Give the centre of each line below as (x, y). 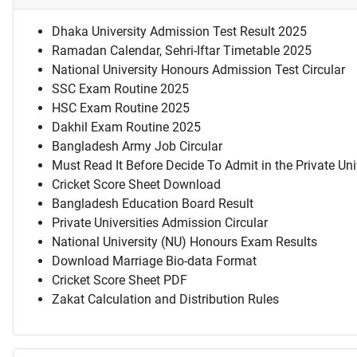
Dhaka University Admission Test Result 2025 (179, 32)
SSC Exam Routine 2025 (120, 89)
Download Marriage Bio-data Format (154, 261)
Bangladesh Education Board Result (153, 204)
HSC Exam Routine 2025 (121, 108)
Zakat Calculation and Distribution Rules (165, 300)
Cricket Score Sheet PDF (120, 280)
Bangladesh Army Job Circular (137, 147)
